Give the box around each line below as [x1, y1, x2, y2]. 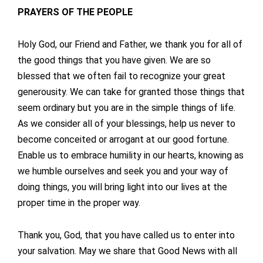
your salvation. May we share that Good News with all [18, 245, 237, 257]
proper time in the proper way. [18, 197, 140, 209]
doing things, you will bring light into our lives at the [18, 181, 227, 193]
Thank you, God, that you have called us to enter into [18, 230, 235, 241]
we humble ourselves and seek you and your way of [18, 166, 228, 177]
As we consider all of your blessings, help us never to [18, 118, 235, 130]
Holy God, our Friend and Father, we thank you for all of [18, 39, 242, 50]
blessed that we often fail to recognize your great [18, 70, 225, 82]
